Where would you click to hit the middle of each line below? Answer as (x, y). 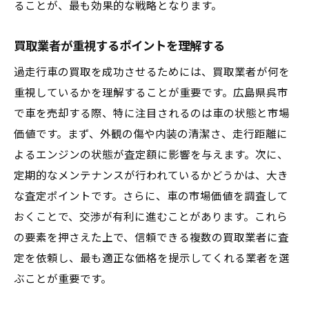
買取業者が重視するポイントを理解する (119, 46)
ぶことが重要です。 (63, 279)
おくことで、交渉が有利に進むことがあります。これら (151, 217)
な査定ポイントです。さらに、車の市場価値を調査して (151, 197)
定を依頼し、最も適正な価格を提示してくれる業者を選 (152, 259)
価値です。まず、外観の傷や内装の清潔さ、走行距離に (151, 134)
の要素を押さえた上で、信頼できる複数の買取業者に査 (151, 238)
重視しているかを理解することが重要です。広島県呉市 (151, 93)
